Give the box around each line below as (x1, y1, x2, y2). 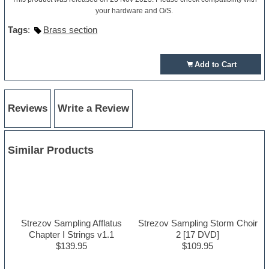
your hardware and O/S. (95, 7, 174, 16)
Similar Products (8, 144, 94, 156)
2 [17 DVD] (176, 229, 220, 240)
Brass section (43, 25, 98, 35)
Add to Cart (194, 60, 237, 70)
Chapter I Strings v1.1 (28, 229, 114, 240)
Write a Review (58, 103, 130, 114)
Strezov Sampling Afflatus (20, 217, 122, 228)
